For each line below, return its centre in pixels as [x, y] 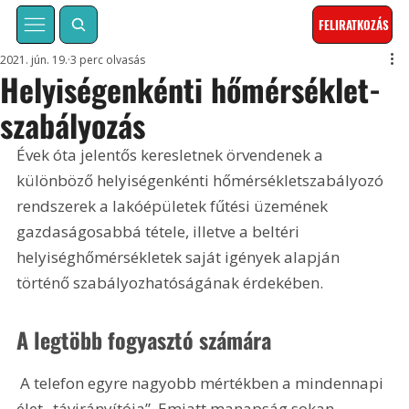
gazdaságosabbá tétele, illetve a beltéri [160, 232]
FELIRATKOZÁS [354, 25]
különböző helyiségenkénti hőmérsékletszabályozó [202, 181]
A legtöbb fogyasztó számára [144, 339]
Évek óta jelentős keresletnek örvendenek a [172, 155]
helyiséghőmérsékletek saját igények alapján [180, 257]
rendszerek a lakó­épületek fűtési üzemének [174, 206]
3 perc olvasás [108, 60]
